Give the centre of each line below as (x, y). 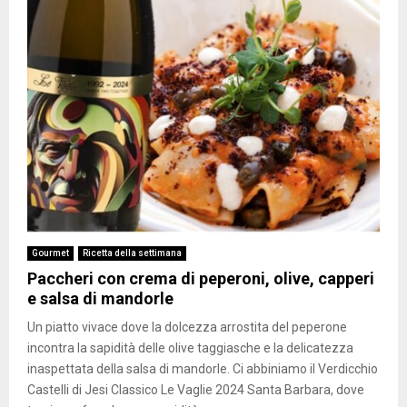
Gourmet (50, 253)
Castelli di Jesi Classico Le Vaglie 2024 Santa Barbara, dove (196, 390)
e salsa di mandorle (100, 299)
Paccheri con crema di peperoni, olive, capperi (201, 279)
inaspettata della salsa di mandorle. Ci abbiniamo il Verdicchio (203, 369)
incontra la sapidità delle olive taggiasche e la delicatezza (190, 348)
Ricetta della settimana (132, 253)
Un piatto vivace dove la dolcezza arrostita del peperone (187, 328)
